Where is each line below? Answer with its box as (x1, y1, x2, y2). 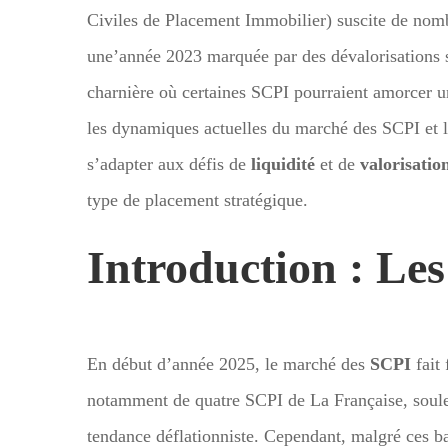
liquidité (251, 153, 315, 174)
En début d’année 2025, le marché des (87, 353, 370, 374)
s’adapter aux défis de (87, 153, 251, 174)
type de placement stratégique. (87, 189, 308, 210)
